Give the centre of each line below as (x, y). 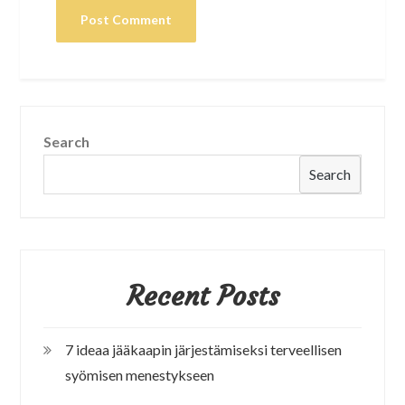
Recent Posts (202, 296)
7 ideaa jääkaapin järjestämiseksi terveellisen (204, 349)
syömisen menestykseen (140, 374)
